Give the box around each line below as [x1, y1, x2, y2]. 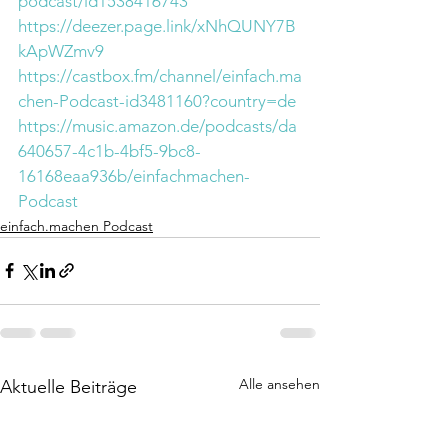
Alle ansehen [239, 374, 320, 393]
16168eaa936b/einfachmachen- [18, 165, 250, 186]
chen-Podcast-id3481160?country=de [18, 90, 296, 111]
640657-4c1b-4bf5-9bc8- [18, 140, 201, 161]
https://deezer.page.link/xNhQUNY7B [18, 15, 296, 36]
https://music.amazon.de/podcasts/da [18, 115, 297, 136]
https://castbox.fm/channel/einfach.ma [18, 65, 302, 86]
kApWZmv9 [18, 40, 104, 61]
